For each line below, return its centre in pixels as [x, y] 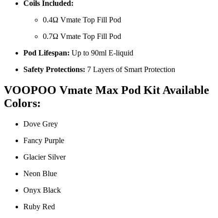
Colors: [22, 103]
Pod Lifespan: [46, 53]
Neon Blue [40, 173]
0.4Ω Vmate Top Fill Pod [82, 19]
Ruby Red [39, 206]
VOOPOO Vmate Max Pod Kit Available [107, 90]
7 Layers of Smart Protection [130, 69]
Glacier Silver [45, 157]
